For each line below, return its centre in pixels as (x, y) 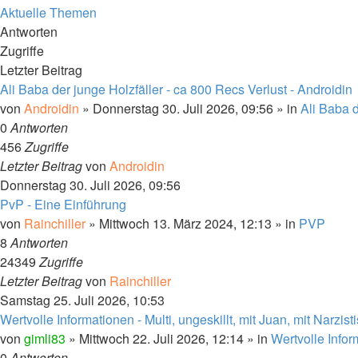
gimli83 (45, 338)
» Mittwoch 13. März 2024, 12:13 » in (192, 223)
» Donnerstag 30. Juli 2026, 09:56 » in (190, 108)
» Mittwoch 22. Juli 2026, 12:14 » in (168, 338)
